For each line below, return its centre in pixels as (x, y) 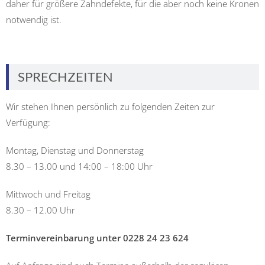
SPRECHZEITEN (65, 77)
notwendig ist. (34, 20)
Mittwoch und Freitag (48, 194)
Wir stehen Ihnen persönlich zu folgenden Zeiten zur (110, 106)
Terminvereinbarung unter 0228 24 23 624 (97, 238)
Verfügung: (28, 122)
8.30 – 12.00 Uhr (41, 210)
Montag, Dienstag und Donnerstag (75, 150)
